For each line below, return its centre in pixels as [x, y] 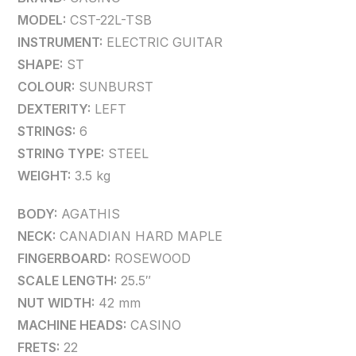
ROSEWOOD [151, 258]
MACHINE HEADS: [72, 325]
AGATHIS [89, 214]
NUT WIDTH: [56, 303]
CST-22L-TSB [109, 20]
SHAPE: [41, 64]
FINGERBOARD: [64, 258]
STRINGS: [47, 131]
